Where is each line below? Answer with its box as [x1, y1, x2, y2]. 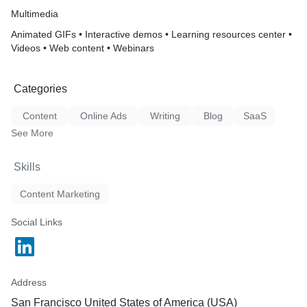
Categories [14, 83, 67, 95]
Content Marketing [20, 188, 100, 199]
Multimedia [11, 8, 58, 19]
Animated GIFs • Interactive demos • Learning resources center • [11, 29, 292, 40]
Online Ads [80, 110, 127, 121]
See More [11, 127, 53, 138]
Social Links [11, 217, 62, 228]
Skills [14, 161, 40, 173]
